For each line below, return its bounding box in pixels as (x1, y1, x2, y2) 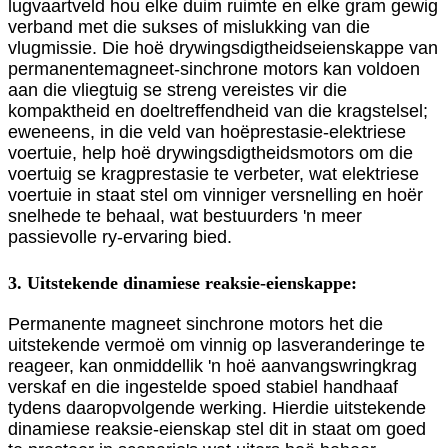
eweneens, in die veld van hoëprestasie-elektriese (8, 121, 406, 142)
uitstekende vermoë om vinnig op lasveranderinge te (8, 335, 425, 356)
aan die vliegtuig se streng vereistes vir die (8, 79, 347, 100)
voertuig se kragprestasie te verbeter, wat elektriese (8, 163, 419, 184)
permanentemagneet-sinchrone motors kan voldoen (8, 58, 420, 79)
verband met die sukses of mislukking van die (8, 16, 370, 37)
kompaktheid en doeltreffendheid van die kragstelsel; (8, 100, 428, 121)
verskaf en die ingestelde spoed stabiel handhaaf (8, 377, 398, 398)
